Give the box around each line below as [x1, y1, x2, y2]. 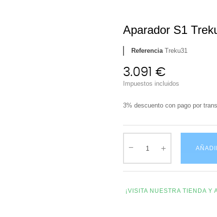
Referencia [131, 47, 163, 54]
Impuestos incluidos [123, 80, 179, 87]
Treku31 [165, 47, 187, 54]
